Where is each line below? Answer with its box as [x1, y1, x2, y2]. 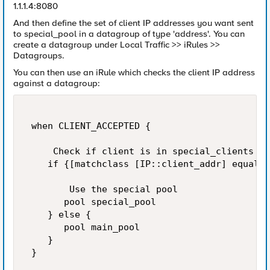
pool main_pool [26, 222, 145, 233]
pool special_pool [26, 196, 162, 207]
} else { [26, 209, 96, 220]
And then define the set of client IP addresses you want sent [13, 17, 254, 28]
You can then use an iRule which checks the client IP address [13, 67, 255, 78]
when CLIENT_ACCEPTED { [26, 121, 156, 131]
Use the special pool [26, 184, 183, 195]
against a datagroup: [13, 78, 100, 89]
